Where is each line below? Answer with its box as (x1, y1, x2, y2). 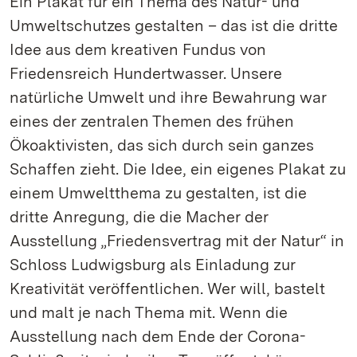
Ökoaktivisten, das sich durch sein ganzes (10, 135, 314, 155)
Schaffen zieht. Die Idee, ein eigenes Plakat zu (10, 159, 346, 178)
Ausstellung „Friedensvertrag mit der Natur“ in (10, 231, 344, 250)
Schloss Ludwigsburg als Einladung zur (10, 255, 296, 274)
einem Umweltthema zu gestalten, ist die (10, 183, 307, 202)
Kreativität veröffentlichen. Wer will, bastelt (10, 279, 325, 298)
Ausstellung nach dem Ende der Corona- (10, 327, 306, 346)
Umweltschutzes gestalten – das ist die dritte (10, 16, 338, 35)
